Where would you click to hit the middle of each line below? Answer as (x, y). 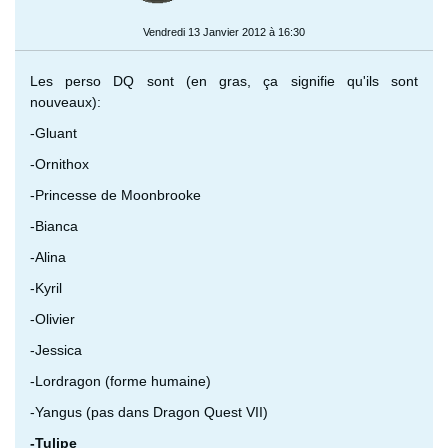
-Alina (48, 256)
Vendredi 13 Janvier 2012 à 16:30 (224, 31)
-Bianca (54, 225)
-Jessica (56, 349)
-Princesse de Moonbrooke (115, 194)
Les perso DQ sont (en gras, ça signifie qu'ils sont (224, 80)
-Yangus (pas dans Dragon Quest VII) (149, 411)
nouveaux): (65, 101)
